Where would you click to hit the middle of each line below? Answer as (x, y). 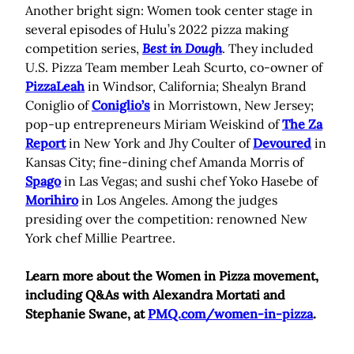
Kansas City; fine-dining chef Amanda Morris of (164, 162)
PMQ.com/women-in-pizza (230, 314)
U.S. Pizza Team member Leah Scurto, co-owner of (174, 68)
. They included (268, 49)
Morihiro (52, 200)
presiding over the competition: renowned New (166, 219)
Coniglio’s (121, 105)
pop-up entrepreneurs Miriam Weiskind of (154, 124)
